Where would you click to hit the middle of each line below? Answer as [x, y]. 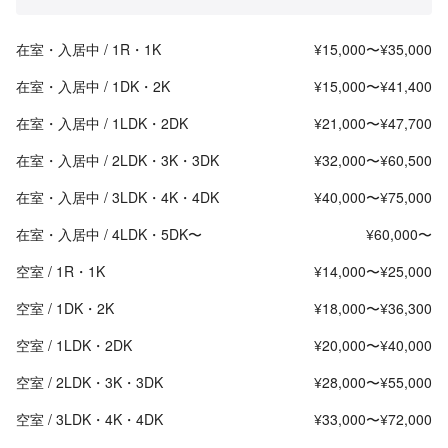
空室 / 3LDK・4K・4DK [89, 419]
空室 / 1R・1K [60, 271]
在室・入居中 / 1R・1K [88, 49]
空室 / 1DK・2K [65, 308]
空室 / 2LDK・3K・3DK [89, 382]
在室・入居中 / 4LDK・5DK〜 [109, 234]
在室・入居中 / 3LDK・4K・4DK [117, 197]
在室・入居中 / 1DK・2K [93, 86]
